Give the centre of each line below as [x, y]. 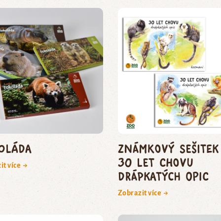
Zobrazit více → [143, 193]
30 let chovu [155, 162]
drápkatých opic [163, 176]
